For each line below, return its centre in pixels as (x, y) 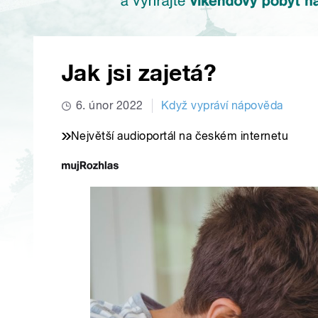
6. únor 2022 (110, 106)
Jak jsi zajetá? (139, 73)
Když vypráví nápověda (222, 106)
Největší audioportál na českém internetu (180, 136)
